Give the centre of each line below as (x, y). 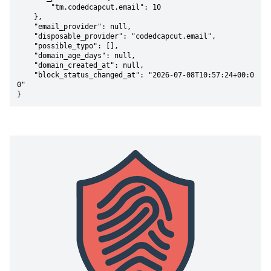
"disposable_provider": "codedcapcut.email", (25, 36)
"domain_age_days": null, (25, 56)
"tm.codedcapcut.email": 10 (34, 7)
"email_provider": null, (25, 27)
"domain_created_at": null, (25, 65)
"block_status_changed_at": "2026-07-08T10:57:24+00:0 (25, 75)
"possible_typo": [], (25, 46)
